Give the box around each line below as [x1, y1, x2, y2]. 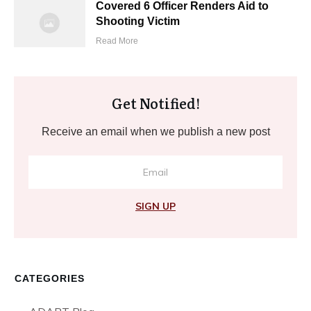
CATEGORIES [15, 272, 85, 284]
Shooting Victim [96, 15, 180, 27]
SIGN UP [135, 199, 176, 212]
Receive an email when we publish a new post [41, 125, 270, 137]
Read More [96, 35, 139, 46]
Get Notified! [111, 92, 200, 113]
